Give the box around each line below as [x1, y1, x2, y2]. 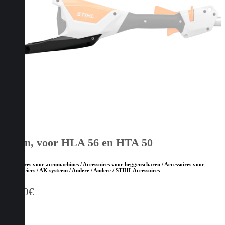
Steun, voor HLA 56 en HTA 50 [4, 136, 153, 149]
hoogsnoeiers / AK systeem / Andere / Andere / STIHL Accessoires [4, 167, 160, 174]
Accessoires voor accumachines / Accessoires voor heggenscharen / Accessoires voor [4, 161, 204, 168]
